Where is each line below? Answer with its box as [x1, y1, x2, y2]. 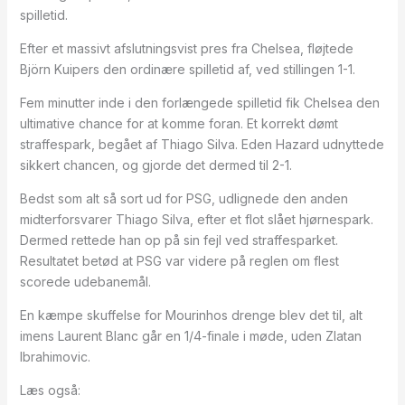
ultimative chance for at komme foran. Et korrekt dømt [19, 116, 338, 131]
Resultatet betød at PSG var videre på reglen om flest [19, 253, 339, 268]
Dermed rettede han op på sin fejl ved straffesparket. [19, 232, 338, 248]
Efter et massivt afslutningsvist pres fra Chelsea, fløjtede [19, 41, 353, 56]
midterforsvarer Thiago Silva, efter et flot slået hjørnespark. [19, 212, 373, 227]
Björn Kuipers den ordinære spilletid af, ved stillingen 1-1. [19, 61, 355, 77]
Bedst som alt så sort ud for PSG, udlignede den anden [19, 191, 348, 206]
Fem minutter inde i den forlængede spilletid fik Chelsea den [19, 95, 380, 110]
